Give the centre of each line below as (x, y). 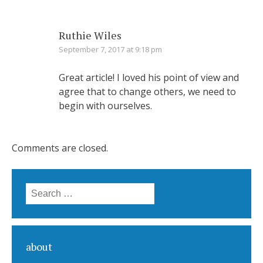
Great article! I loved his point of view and (149, 78)
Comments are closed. (60, 148)
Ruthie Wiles (90, 36)
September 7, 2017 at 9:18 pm (110, 50)
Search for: (50, 190)
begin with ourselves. (105, 106)
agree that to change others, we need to (147, 92)
